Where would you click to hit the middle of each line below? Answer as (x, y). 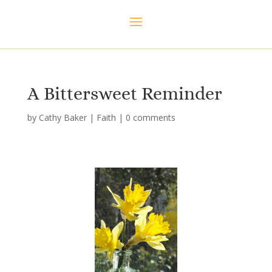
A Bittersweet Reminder (124, 94)
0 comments (150, 118)
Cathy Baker (63, 118)
